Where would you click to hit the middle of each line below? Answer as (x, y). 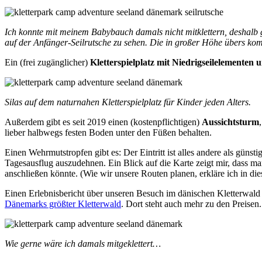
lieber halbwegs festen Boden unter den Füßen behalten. (108, 132)
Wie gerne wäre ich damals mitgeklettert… (83, 243)
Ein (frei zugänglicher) (47, 62)
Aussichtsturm (230, 122)
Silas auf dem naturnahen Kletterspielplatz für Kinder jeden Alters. (128, 102)
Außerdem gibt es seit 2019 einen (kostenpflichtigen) (103, 122)
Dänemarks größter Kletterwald (63, 204)
